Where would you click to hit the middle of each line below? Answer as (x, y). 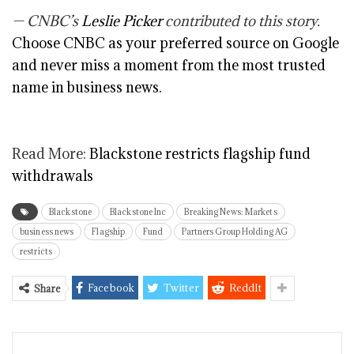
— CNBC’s (47, 21)
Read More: (51, 154)
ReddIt (245, 288)
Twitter (181, 288)
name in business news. (87, 88)
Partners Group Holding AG (235, 232)
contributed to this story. (241, 21)
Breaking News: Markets (231, 212)
